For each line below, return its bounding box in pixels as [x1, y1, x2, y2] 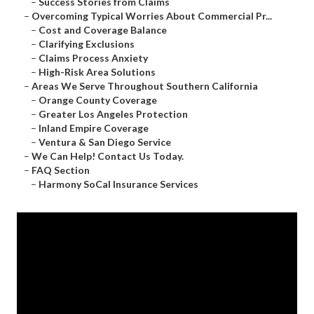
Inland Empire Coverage [39, 122, 149, 135]
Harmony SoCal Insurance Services [39, 178, 198, 191]
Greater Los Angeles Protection [39, 108, 188, 121]
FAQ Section [32, 164, 90, 177]
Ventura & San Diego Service [39, 136, 171, 149]
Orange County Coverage [39, 94, 157, 107]
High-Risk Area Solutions [39, 66, 156, 78]
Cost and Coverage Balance [39, 24, 167, 36]
